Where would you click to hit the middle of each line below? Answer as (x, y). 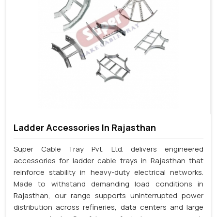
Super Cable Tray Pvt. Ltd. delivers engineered (108, 149)
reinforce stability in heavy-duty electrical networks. (108, 172)
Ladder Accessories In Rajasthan (85, 127)
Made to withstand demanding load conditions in (108, 184)
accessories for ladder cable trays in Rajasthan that (108, 160)
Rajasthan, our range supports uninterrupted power (108, 195)
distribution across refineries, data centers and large (108, 207)
